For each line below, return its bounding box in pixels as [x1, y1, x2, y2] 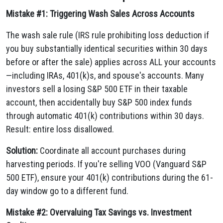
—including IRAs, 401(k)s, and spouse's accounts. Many [6, 70, 204, 81]
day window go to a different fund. [6, 186, 128, 196]
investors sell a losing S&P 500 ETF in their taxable [6, 84, 188, 94]
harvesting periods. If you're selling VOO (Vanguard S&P [6, 159, 207, 169]
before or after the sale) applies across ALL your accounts [6, 57, 216, 67]
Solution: [6, 145, 38, 156]
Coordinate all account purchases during [38, 145, 186, 156]
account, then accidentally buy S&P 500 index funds [6, 97, 192, 108]
